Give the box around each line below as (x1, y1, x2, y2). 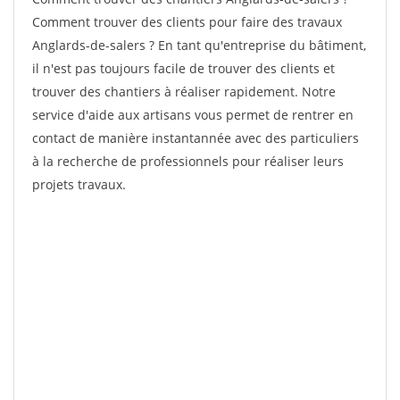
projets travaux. (32, 176, 126, 193)
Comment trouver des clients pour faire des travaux (32, 13, 342, 30)
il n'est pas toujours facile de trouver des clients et (32, 60, 335, 77)
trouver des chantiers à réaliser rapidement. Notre (32, 83, 336, 100)
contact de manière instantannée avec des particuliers (32, 129, 359, 146)
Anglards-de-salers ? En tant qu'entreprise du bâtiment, (32, 37, 366, 54)
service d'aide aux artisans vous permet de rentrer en (32, 106, 354, 123)
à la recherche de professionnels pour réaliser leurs (32, 153, 344, 170)
